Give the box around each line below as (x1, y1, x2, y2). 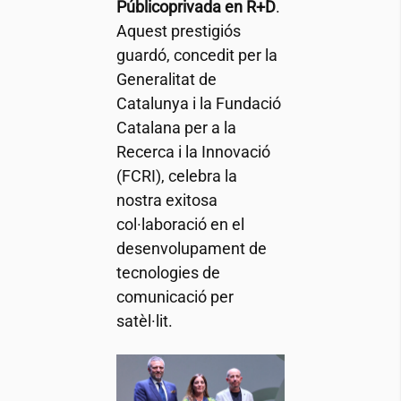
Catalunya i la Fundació (115, 94, 281, 114)
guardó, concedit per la (115, 46, 277, 65)
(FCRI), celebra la (115, 166, 237, 186)
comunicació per (115, 287, 234, 307)
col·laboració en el (115, 215, 244, 235)
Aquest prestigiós (115, 21, 241, 41)
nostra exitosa (115, 191, 218, 210)
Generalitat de (115, 70, 217, 90)
